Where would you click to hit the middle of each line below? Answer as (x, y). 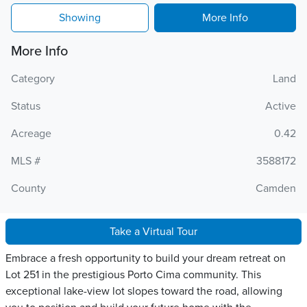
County (28, 188)
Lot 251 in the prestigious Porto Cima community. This (133, 275)
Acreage (31, 134)
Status (26, 106)
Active (281, 106)
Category (33, 79)
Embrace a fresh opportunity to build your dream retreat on (146, 258)
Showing (80, 18)
